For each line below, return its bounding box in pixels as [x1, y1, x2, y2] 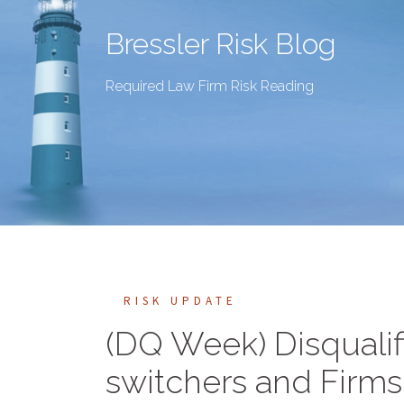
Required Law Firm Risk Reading [106, 78, 314, 95]
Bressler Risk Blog [106, 27, 335, 60]
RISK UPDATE [124, 293, 237, 308]
